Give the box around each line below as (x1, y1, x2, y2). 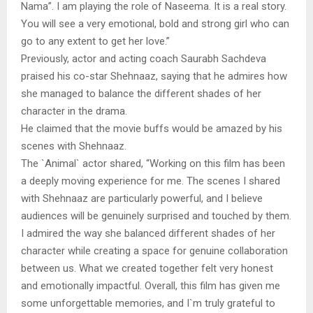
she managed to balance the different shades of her (21, 87, 261, 100)
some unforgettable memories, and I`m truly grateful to (21, 296, 275, 310)
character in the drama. (21, 104, 127, 117)
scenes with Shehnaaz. (21, 139, 126, 152)
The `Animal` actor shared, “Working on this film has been (21, 156, 285, 170)
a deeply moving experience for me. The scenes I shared (21, 174, 280, 187)
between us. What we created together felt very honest (21, 261, 273, 275)
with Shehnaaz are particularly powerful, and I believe (21, 191, 263, 205)
